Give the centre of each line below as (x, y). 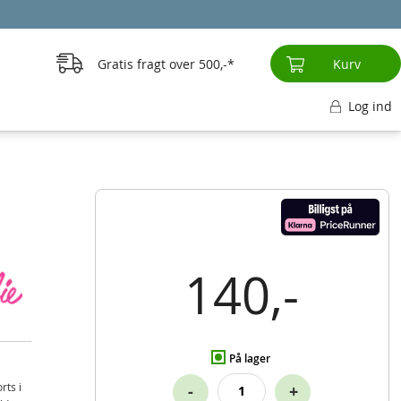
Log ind (370, 106)
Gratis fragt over (146, 64)
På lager (250, 358)
